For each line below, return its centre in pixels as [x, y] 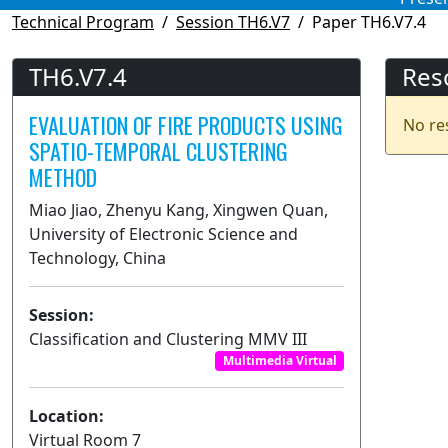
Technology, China [97, 257]
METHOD [63, 176]
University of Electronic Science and [163, 233]
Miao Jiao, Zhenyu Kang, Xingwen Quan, [178, 209]
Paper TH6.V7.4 [369, 21]
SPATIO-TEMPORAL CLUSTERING [158, 150]
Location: [66, 416]
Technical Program [83, 21]
